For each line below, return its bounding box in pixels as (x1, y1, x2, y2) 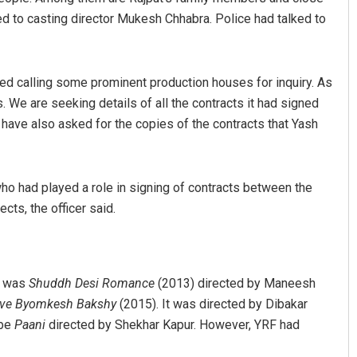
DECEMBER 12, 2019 (172, 201, 257, 212)
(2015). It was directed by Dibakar (116, 296, 308, 312)
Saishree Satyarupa (165, 169, 303, 189)
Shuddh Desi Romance (29, 276, 155, 292)
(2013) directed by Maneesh (155, 276, 316, 292)
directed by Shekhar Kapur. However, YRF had (45, 317, 300, 333)
